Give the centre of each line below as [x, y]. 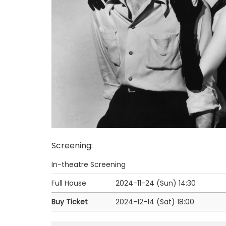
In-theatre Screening [89, 164]
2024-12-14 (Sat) [145, 202]
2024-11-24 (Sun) [146, 183]
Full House [69, 183]
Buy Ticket [70, 202]
